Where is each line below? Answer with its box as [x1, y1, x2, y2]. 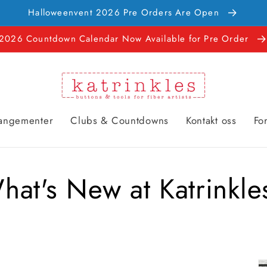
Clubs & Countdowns [70, 113, 169, 128]
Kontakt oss [185, 113, 237, 128]
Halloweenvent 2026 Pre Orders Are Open [28, 6, 223, 19]
